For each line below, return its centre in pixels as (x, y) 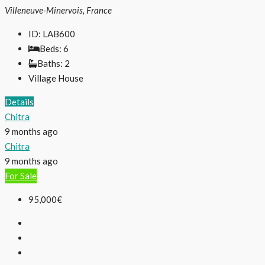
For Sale (21, 176)
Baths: (50, 64)
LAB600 (59, 34)
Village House (56, 78)
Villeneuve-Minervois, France (58, 10)
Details (19, 102)
